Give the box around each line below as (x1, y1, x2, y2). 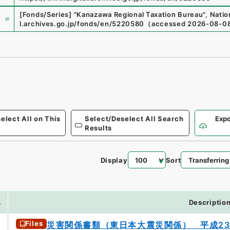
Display (100, 156, 128, 164)
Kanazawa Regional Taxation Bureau (76, 10, 203, 18)
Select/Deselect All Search (85, 114, 184, 123)
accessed (151, 20, 186, 28)
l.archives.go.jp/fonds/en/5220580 (20, 20, 145, 28)
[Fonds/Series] (20, 10, 72, 18)
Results (85, 123, 112, 132)
